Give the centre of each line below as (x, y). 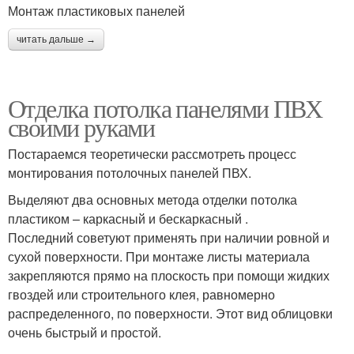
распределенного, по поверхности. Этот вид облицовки (170, 313)
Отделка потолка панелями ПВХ (165, 107)
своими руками (81, 126)
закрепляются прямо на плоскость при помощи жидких (169, 275)
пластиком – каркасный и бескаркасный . (128, 218)
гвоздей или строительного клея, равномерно (141, 294)
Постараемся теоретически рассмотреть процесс (152, 153)
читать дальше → (56, 39)
